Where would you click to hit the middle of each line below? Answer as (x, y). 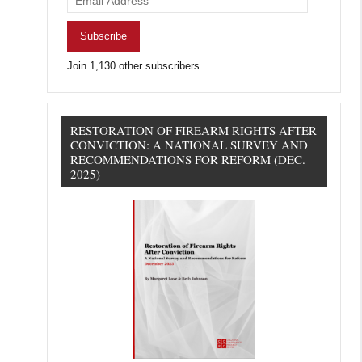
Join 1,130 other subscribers (134, 65)
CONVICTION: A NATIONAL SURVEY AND (189, 144)
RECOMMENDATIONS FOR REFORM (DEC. (188, 159)
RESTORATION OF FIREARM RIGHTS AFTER (194, 130)
